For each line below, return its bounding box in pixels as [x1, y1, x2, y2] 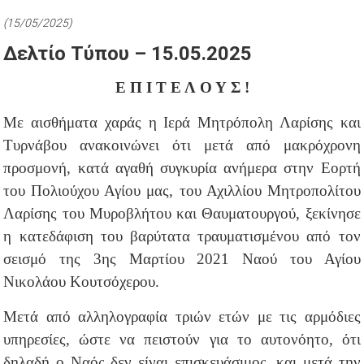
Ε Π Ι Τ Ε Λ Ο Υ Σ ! [115, 78, 249, 96]
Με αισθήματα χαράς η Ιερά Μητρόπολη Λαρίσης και [3, 113, 361, 131]
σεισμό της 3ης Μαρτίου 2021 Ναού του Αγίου [3, 249, 361, 267]
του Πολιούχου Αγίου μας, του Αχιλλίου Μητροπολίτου [3, 181, 361, 199]
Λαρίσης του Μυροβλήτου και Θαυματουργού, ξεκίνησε [3, 204, 361, 222]
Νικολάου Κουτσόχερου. [3, 272, 160, 290]
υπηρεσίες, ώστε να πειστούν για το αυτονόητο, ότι [3, 330, 361, 348]
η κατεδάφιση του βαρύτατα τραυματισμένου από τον [3, 227, 361, 245]
